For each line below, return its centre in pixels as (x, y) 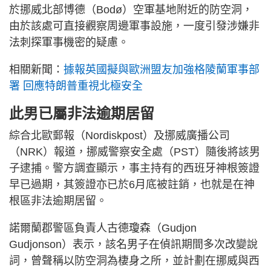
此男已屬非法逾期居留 (82, 113)
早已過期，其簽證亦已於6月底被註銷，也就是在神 (132, 184)
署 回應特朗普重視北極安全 (76, 86)
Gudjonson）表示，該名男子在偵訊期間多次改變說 (133, 244)
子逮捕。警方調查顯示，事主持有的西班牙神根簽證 (134, 168)
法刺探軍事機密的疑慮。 (69, 42)
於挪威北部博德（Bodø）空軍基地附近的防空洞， (131, 9)
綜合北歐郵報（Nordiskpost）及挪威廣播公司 (119, 135)
